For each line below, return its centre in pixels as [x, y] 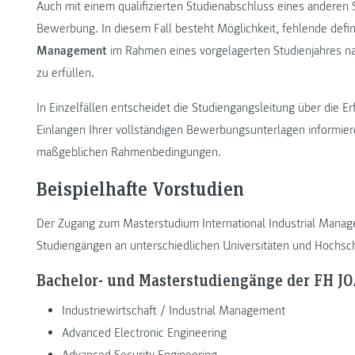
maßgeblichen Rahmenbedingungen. [129, 153]
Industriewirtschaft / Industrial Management [174, 310]
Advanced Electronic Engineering [144, 332]
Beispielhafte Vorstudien [140, 189]
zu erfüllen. [65, 73]
